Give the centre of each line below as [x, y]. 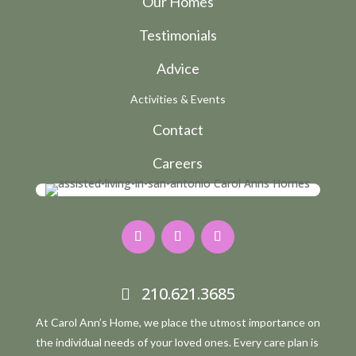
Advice [178, 69]
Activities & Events [178, 99]
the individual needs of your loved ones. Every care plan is [177, 342]
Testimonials [178, 35]
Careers [178, 163]
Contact [178, 130]
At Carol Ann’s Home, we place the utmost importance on [178, 323]
